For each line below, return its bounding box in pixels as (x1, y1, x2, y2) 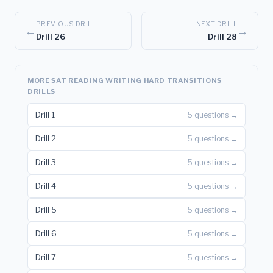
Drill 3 (35, 157, 56, 167)
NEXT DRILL (196, 19, 237, 28)
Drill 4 (35, 180, 56, 191)
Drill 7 (35, 252, 56, 262)
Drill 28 (208, 31, 237, 41)
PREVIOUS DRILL (36, 19, 96, 28)
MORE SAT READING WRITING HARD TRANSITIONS (27, 76, 222, 85)
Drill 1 (35, 109, 55, 119)
